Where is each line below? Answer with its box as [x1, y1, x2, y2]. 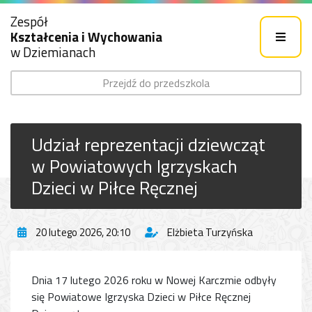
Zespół [10, 11, 48, 31]
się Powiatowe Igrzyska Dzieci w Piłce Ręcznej [31, 288, 251, 305]
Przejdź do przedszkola [102, 75, 210, 91]
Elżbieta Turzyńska [167, 224, 253, 240]
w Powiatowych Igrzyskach [31, 153, 237, 180]
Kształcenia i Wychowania [10, 26, 162, 47]
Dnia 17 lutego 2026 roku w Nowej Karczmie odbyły [31, 272, 276, 288]
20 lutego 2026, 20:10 [36, 224, 130, 240]
